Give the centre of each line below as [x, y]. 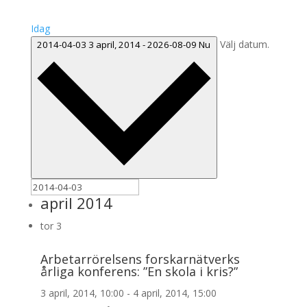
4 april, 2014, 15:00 [174, 293]
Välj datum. [244, 45]
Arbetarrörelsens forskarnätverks [140, 259]
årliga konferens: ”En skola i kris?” [139, 271]
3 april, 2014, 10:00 [82, 293]
